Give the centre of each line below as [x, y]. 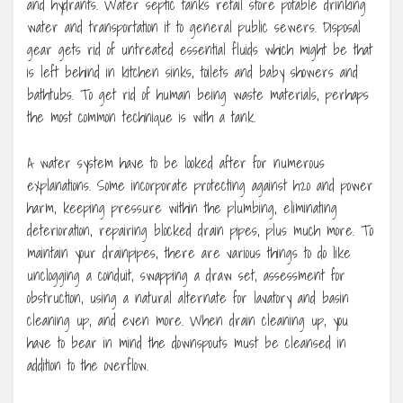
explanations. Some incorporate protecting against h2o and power [200, 186]
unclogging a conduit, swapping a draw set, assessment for [186, 276]
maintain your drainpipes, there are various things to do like [189, 253]
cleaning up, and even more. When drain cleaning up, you [188, 321]
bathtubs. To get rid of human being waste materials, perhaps [198, 95]
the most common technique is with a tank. [141, 117]
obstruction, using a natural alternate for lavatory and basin [188, 298]
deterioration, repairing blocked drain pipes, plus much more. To [200, 231]
